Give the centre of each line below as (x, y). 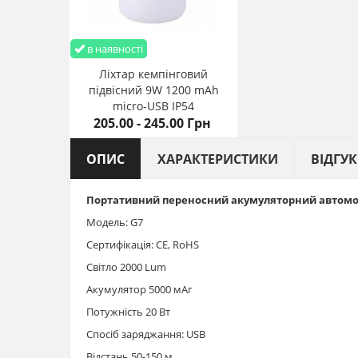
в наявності (114, 48)
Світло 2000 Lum (126, 267)
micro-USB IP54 (153, 105)
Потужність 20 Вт (128, 311)
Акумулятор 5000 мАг (139, 289)
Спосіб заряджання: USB (146, 334)
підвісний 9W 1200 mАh (153, 89)
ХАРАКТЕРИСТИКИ (218, 159)
